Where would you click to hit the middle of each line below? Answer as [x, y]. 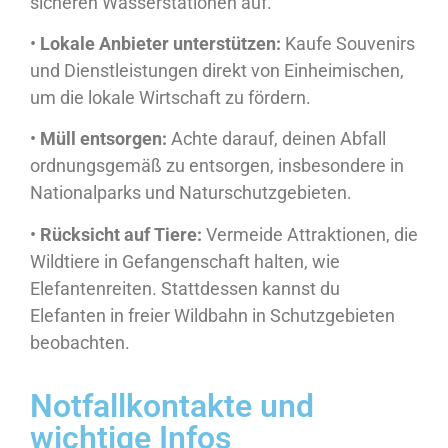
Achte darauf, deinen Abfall [276, 139]
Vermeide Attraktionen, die [310, 234]
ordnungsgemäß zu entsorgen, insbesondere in [217, 166]
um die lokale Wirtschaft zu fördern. [170, 98]
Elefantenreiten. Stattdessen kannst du [185, 288]
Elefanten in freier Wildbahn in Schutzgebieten [212, 315]
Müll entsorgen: [103, 139]
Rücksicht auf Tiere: [121, 234]
